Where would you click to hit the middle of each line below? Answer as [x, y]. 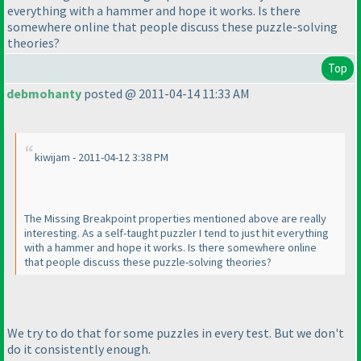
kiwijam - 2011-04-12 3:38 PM [102, 158]
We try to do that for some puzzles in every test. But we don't [176, 332]
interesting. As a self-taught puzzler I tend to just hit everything [176, 233]
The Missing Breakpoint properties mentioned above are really [175, 219]
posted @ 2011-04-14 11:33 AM [166, 94]
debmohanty [44, 94]
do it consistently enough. [79, 349]
